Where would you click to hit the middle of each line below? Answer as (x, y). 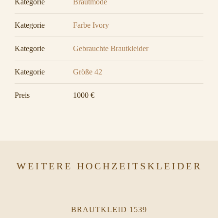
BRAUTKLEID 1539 (109, 209)
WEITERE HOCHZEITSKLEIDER (109, 166)
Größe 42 (88, 72)
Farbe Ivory (91, 25)
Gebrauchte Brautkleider (111, 48)
